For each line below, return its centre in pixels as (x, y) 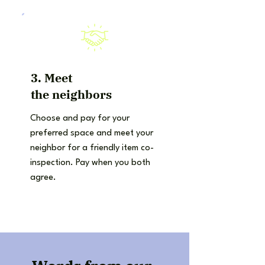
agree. (43, 178)
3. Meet (51, 78)
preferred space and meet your (92, 133)
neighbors (82, 94)
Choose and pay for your (80, 119)
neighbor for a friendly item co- (92, 148)
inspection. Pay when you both (90, 163)
